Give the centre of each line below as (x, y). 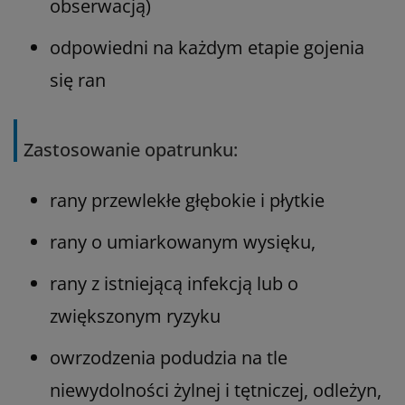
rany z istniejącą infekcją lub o (174, 283)
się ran (78, 80)
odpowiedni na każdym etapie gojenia (207, 47)
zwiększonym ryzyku (135, 316)
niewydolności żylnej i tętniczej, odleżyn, (216, 390)
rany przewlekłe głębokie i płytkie (187, 200)
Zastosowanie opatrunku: (131, 149)
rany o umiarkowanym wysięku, (183, 241)
